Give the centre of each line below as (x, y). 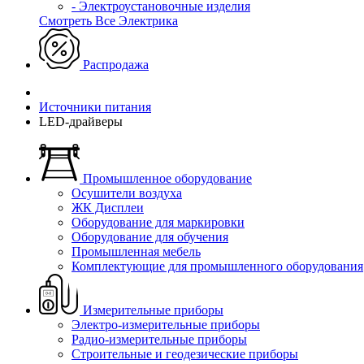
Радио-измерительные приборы (159, 339)
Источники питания (95, 107)
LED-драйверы (81, 121)
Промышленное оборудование (167, 178)
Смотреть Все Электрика (108, 21)
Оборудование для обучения (150, 237)
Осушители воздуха (127, 193)
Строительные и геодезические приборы (185, 354)
